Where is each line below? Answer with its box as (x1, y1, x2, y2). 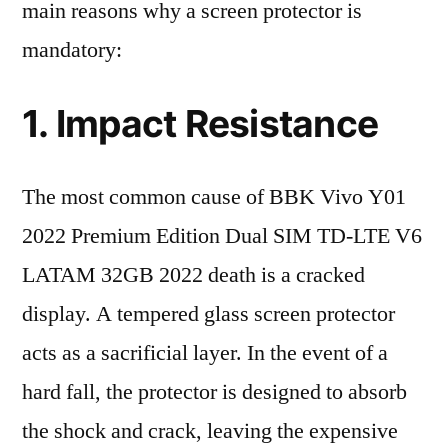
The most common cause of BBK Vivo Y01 (22, 183, 406, 211)
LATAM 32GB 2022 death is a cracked (22, 261, 365, 289)
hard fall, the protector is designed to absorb (22, 378, 407, 406)
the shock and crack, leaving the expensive (22, 417, 398, 445)
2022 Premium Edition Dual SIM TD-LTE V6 (22, 222, 422, 250)
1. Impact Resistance (22, 101, 379, 146)
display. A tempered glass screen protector (22, 300, 395, 328)
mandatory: (22, 36, 122, 64)
